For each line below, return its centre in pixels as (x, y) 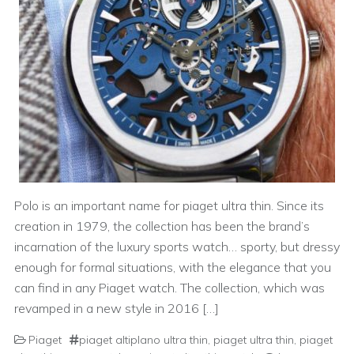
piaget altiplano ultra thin (143, 340)
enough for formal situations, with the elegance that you (173, 267)
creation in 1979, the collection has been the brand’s (162, 226)
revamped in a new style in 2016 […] (117, 308)
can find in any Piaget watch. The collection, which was (169, 288)
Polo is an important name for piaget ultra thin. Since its (169, 205)
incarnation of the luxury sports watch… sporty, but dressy (177, 247)
